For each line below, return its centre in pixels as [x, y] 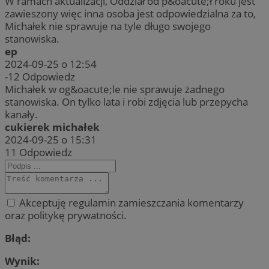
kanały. [21, 114]
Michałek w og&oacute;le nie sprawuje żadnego [115, 89]
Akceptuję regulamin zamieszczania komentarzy [130, 202]
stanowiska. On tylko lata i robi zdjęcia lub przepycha [126, 101]
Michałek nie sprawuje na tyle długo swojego [108, 26]
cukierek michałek [52, 127]
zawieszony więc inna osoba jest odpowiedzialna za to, [130, 13]
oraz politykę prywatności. [66, 215]
